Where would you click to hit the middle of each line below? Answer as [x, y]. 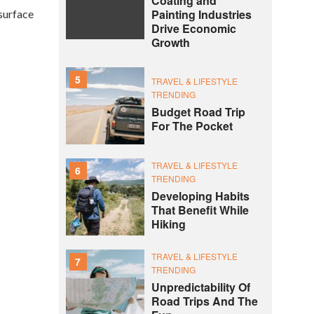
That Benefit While [200, 210]
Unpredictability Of [200, 287]
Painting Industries [201, 14]
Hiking [168, 224]
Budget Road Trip [198, 112]
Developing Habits [200, 196]
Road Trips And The [204, 301]
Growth [170, 42]
